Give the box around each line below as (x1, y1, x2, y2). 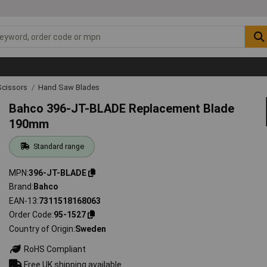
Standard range (33, 141, 84, 151)
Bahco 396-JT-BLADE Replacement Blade (9, 101, 235, 116)
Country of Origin (9, 223, 74, 234)
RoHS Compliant (22, 244, 86, 254)
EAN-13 (9, 195, 38, 206)
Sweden (75, 223, 107, 234)
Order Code (9, 210, 52, 220)
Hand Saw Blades (38, 82, 100, 92)
